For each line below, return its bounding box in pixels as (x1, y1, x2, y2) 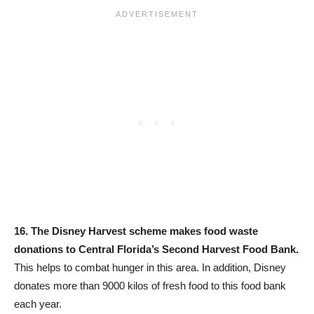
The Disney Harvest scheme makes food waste (31, 224, 258, 237)
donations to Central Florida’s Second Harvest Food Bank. (14, 243, 299, 255)
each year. (14, 297, 62, 310)
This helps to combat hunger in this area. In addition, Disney (14, 261, 286, 273)
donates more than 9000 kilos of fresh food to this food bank (14, 279, 286, 292)
